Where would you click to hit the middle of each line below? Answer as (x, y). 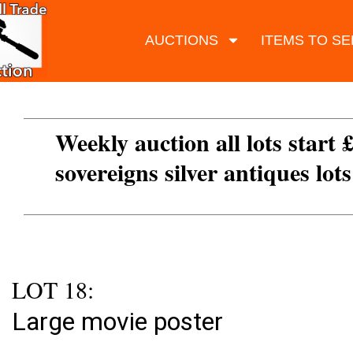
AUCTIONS (181, 40)
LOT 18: (53, 290)
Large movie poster (117, 322)
